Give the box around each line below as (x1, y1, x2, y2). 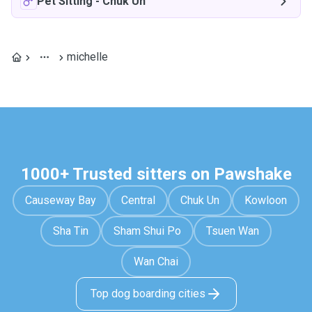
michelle (67, 50, 108, 63)
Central (121, 194, 155, 207)
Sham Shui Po (114, 224, 181, 237)
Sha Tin (53, 224, 88, 237)
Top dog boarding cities (90, 287, 205, 300)
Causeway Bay (25, 194, 96, 207)
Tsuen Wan (206, 224, 259, 237)
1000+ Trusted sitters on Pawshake (20, 164, 292, 184)
